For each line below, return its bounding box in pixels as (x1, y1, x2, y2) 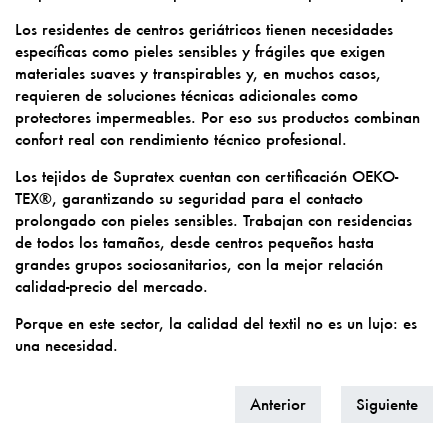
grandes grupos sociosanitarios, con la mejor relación (15, 253, 383, 274)
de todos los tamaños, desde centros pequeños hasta (15, 231, 374, 252)
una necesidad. (15, 334, 118, 355)
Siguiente (356, 394, 418, 415)
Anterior (250, 394, 306, 415)
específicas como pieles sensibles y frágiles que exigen (15, 40, 385, 61)
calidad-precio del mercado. (15, 275, 208, 296)
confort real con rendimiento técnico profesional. (15, 128, 347, 149)
